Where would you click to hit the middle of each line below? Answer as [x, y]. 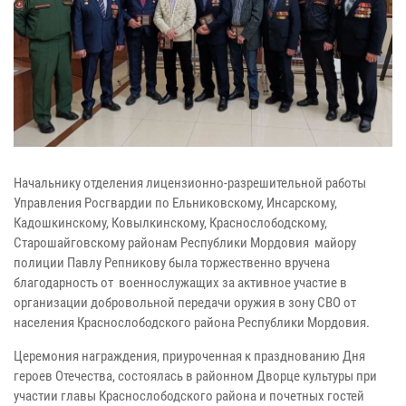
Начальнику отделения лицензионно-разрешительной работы [190, 184]
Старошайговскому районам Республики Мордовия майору [186, 243]
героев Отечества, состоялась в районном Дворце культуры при [195, 377]
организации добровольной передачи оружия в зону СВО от [185, 303]
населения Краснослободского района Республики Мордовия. [192, 323]
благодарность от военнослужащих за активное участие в [180, 283]
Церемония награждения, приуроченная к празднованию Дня [189, 357]
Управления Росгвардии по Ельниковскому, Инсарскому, [175, 203]
